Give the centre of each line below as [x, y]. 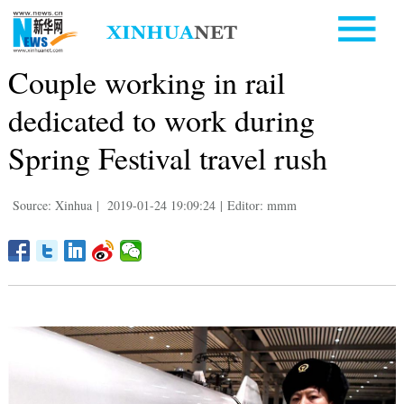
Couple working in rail [146, 82]
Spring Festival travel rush [167, 157]
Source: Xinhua [52, 205]
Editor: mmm [262, 205]
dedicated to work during [161, 119]
